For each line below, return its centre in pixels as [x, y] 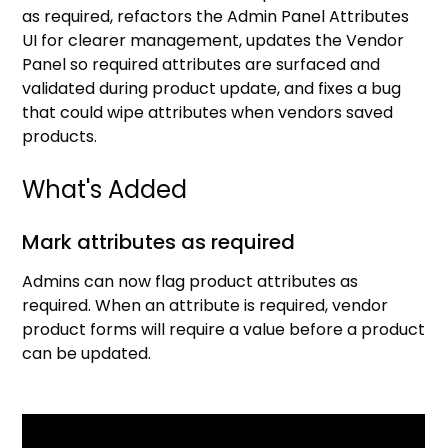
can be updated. [87, 353]
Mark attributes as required [159, 241]
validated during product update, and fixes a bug [212, 88]
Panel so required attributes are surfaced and [201, 64]
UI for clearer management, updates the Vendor [213, 40]
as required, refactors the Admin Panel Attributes [216, 16]
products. [60, 136]
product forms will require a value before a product [224, 329]
